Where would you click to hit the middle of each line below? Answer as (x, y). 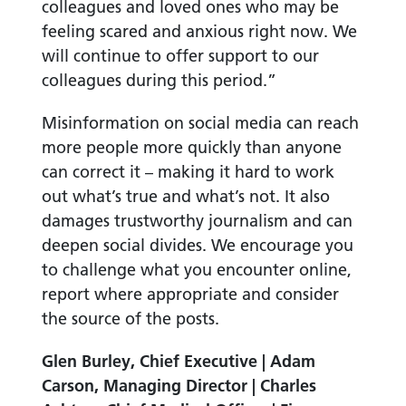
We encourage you (282, 246)
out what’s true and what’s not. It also (185, 197)
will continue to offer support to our (180, 56)
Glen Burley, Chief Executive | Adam (178, 362)
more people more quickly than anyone (191, 148)
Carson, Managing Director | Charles (179, 386)
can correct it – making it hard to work (188, 172)
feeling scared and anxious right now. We (199, 32)
